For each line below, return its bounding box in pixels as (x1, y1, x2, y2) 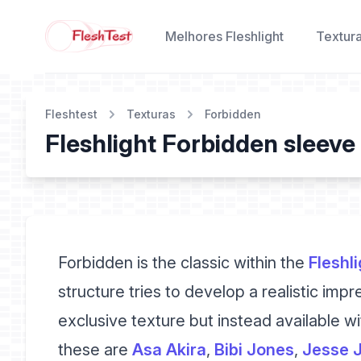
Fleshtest (45, 107, 98, 121)
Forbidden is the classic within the (58, 253, 309, 272)
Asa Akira (132, 340, 206, 359)
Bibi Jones (214, 340, 294, 359)
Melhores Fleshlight (164, 28, 284, 44)
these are (58, 340, 132, 359)
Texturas (127, 107, 176, 121)
